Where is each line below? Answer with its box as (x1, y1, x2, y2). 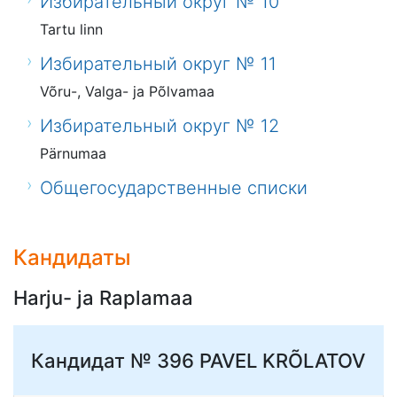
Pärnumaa (40, 144, 107, 163)
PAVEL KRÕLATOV (199, 348, 365, 372)
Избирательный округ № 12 (40, 115, 280, 137)
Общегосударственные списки (40, 177, 308, 199)
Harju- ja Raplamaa (13, 286, 193, 310)
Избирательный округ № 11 (40, 53, 277, 75)
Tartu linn (40, 20, 104, 39)
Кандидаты (13, 245, 131, 271)
